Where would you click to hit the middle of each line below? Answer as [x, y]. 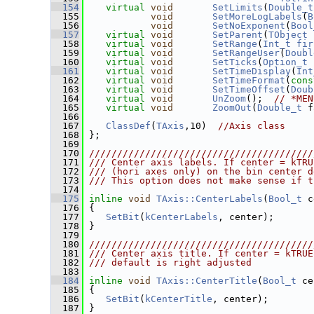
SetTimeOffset [249, 89]
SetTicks [235, 62]
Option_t [285, 62]
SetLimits [238, 7]
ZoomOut [232, 108]
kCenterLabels [182, 217]
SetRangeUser [246, 53]
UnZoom [229, 98]
